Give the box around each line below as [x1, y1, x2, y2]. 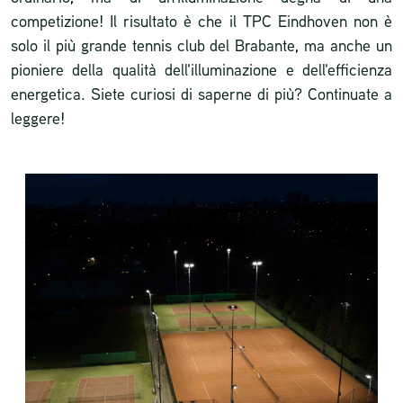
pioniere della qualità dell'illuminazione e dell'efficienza [11, 58, 392, 80]
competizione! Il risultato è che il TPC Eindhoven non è [11, 10, 392, 31]
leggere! [11, 107, 65, 129]
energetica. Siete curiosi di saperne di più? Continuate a [11, 83, 392, 104]
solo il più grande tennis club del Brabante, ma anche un [11, 34, 392, 56]
